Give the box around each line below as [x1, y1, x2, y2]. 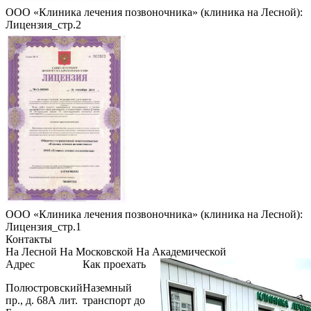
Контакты [6, 233, 52, 245]
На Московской [60, 245, 133, 258]
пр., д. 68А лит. [6, 294, 78, 306]
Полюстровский [6, 281, 83, 294]
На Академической [136, 245, 226, 258]
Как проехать [83, 258, 146, 270]
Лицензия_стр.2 [6, 18, 81, 31]
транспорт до [83, 294, 145, 306]
